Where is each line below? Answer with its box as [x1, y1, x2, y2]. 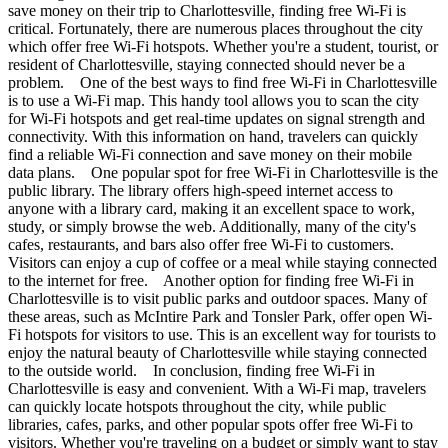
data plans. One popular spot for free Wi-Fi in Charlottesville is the [8, 164, 438, 182]
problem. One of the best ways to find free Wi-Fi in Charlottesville [8, 74, 437, 92]
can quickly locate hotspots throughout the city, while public [8, 398, 386, 416]
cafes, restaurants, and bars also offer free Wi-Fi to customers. [8, 236, 394, 254]
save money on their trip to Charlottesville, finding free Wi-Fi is [8, 2, 406, 20]
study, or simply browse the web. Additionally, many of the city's [8, 218, 416, 236]
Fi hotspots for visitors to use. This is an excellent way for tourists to [8, 326, 436, 344]
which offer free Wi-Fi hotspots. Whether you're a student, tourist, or [8, 38, 438, 56]
